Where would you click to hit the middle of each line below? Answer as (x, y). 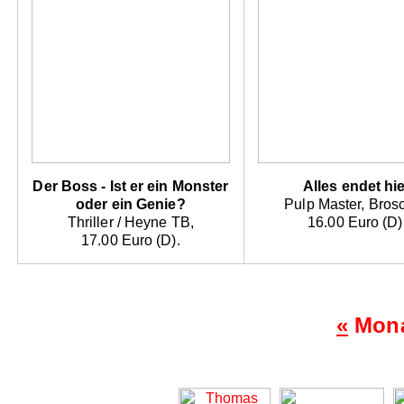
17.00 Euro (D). (131, 241)
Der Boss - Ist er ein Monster (131, 187)
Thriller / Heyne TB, (130, 223)
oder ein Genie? (131, 205)
